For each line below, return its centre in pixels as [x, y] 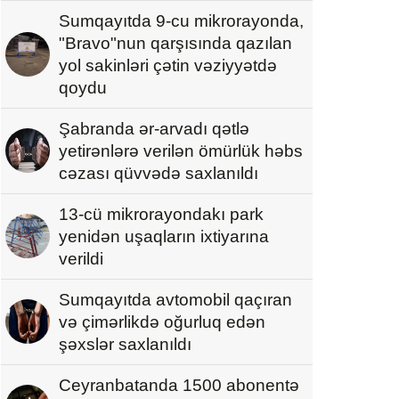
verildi [81, 258]
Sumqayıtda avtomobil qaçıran [175, 299]
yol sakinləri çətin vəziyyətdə [168, 65]
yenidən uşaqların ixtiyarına [164, 236]
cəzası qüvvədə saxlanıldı [159, 173]
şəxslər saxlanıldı [125, 344]
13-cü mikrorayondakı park [161, 214]
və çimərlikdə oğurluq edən [162, 322]
